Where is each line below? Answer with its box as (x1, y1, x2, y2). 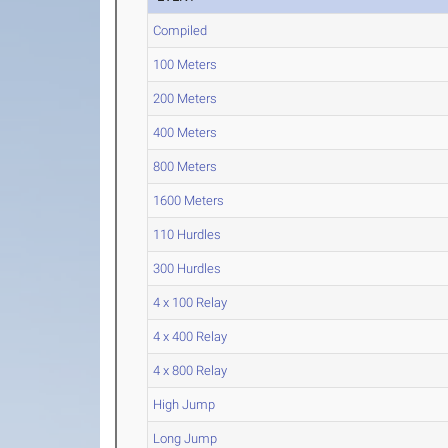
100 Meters (153, 57, 218, 72)
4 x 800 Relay (153, 363, 228, 378)
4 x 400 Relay (153, 329, 228, 344)
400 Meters (153, 125, 218, 140)
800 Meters (153, 159, 218, 174)
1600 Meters (153, 193, 225, 208)
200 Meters (153, 91, 218, 106)
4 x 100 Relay (153, 295, 228, 310)
